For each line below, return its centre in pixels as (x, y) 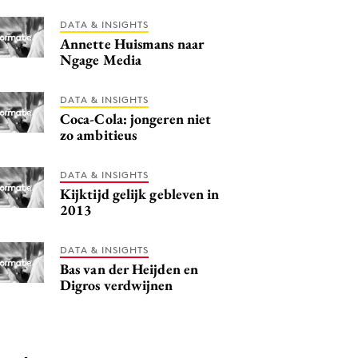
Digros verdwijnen (117, 284)
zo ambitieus (99, 134)
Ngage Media (101, 59)
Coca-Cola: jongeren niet (136, 118)
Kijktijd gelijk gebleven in (140, 193)
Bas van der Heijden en (129, 268)
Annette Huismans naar (132, 43)
